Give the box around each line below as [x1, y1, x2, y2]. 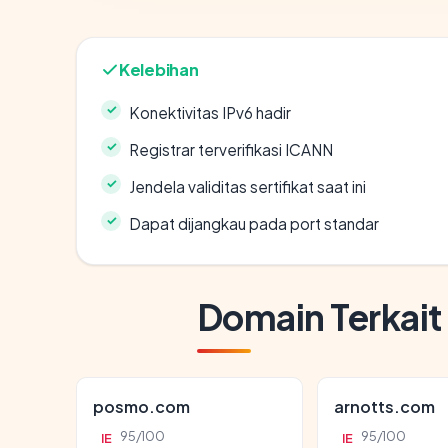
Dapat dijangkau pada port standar [129, 213, 379, 233]
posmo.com [93, 395, 190, 417]
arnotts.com [334, 395, 436, 417]
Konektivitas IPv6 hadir [129, 102, 291, 122]
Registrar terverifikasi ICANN [129, 139, 333, 159]
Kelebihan [119, 58, 199, 80]
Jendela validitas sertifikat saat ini [129, 176, 366, 196]
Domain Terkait [197, 293, 442, 339]
